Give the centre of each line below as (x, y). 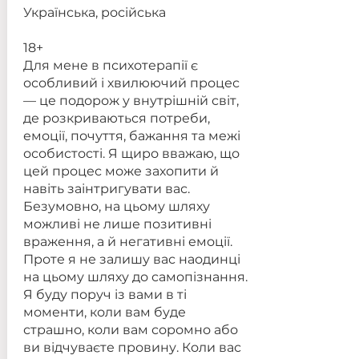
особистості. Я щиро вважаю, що (131, 153)
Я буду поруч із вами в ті (105, 294)
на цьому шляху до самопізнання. (135, 277)
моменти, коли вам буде (104, 312)
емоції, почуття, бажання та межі (131, 136)
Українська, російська (94, 12)
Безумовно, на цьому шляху (116, 206)
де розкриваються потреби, (116, 118)
